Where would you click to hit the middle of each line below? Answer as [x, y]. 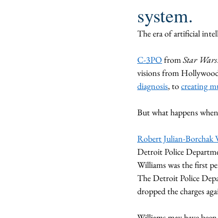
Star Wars [200, 60]
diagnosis [153, 86]
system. [165, 15]
